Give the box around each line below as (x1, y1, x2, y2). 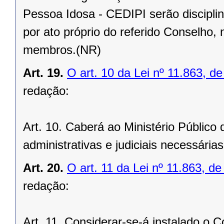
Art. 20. (23, 161, 63, 175)
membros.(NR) (23, 43, 101, 57)
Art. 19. (23, 66, 63, 80)
